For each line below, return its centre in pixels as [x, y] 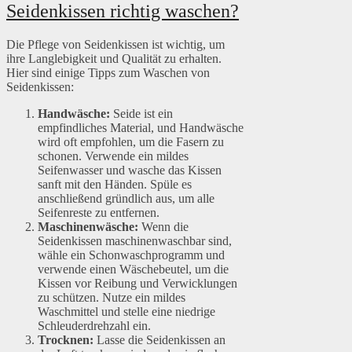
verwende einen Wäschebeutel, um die [133, 269]
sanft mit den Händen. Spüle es [115, 185]
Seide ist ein [141, 114]
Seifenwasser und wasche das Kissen [130, 170]
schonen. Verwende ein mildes [113, 156]
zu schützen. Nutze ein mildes [112, 298]
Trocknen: [66, 340]
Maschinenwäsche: [88, 227]
